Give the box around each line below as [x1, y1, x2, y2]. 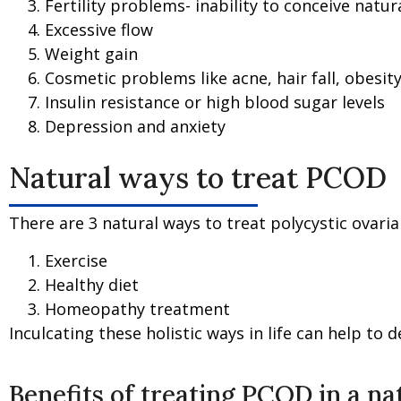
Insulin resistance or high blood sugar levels [45, 90, 385, 113]
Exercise [45, 249, 107, 271]
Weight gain [45, 42, 138, 64]
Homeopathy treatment [45, 297, 230, 320]
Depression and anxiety [45, 115, 226, 137]
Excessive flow [45, 18, 153, 40]
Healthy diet [45, 273, 139, 295]
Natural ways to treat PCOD [9, 158, 387, 196]
